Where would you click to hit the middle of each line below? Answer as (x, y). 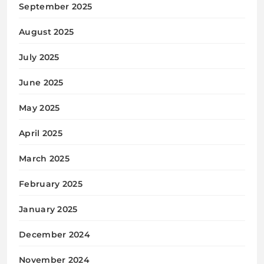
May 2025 (39, 108)
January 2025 (48, 209)
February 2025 (51, 184)
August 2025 (47, 32)
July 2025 (39, 57)
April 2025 (41, 133)
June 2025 (41, 82)
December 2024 (55, 234)
